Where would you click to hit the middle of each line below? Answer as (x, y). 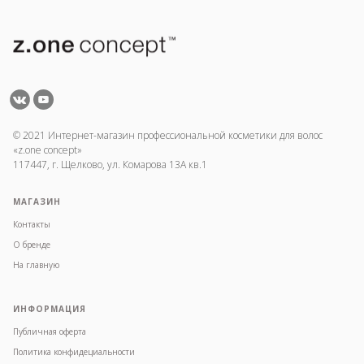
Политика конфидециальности (74, 352)
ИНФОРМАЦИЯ (50, 309)
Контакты (32, 225)
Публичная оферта (50, 332)
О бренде (32, 245)
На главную (36, 265)
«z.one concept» (48, 150)
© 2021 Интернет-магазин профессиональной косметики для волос (168, 136)
